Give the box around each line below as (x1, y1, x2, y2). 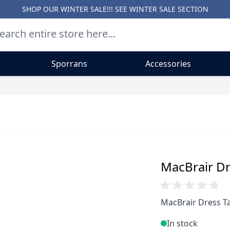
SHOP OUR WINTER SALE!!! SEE (22, 4, 129, 14)
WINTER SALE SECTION (129, 4, 208, 14)
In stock (167, 218, 198, 229)
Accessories (145, 58, 191, 69)
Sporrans (51, 58, 88, 69)
